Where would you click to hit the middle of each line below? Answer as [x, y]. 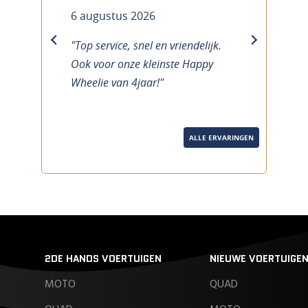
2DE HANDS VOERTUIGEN [103, 258]
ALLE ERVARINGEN [221, 137]
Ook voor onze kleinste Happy [142, 64]
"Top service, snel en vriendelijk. [146, 45]
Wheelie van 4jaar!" [117, 82]
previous [80, 48]
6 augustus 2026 [113, 16]
